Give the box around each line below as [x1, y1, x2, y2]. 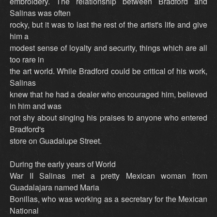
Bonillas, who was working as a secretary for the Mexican [10, 193, 207, 205]
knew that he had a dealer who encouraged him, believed [10, 89, 207, 100]
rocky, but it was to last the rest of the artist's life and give [10, 19, 207, 31]
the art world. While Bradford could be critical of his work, [10, 65, 207, 77]
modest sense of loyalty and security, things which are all [10, 42, 207, 54]
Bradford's [10, 124, 45, 135]
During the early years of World [10, 158, 116, 170]
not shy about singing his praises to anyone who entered [10, 112, 207, 124]
